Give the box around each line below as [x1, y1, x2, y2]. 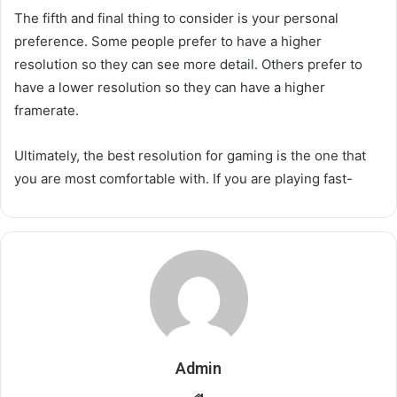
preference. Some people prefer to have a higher [14, 33, 322, 51]
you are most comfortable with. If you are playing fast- [14, 170, 353, 188]
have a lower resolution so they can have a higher [14, 79, 325, 97]
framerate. [14, 102, 79, 120]
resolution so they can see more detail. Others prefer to [14, 56, 362, 74]
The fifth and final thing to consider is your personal [14, 10, 339, 27]
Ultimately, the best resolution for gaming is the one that [14, 147, 366, 165]
